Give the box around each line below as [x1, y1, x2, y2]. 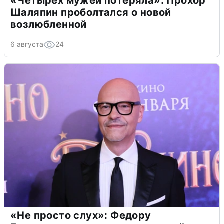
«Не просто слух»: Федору [10, 209, 151, 221]
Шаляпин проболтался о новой [10, 6, 171, 18]
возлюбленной [10, 18, 87, 30]
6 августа [10, 39, 43, 48]
